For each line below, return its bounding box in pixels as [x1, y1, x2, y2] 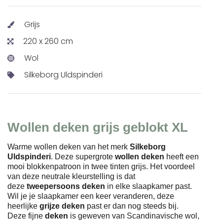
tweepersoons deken [27, 182, 105, 190]
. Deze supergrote [51, 152, 115, 161]
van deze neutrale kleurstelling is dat [7, 172, 135, 181]
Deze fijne [7, 211, 43, 220]
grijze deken [39, 201, 85, 210]
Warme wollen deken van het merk [7, 142, 130, 151]
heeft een [164, 152, 199, 161]
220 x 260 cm [23, 36, 73, 47]
